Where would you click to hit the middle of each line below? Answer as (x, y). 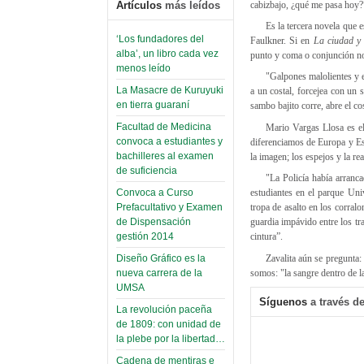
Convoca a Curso (155, 193)
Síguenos (283, 301)
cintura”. (266, 237)
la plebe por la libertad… (171, 339)
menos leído (143, 69)
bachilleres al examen (165, 156)
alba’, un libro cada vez (167, 54)
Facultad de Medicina (164, 127)
